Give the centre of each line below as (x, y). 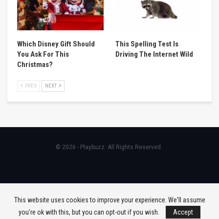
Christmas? (35, 64)
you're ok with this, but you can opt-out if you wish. (90, 212)
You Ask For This (43, 54)
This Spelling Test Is (147, 44)
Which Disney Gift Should (56, 44)
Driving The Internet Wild (154, 54)
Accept (183, 212)
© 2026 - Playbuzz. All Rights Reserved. (109, 147)
